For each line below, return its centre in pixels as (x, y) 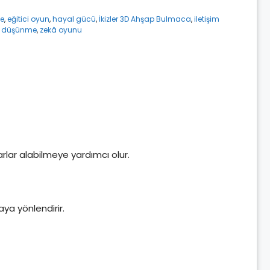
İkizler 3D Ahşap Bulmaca (145, 19)
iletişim (206, 19)
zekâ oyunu (61, 30)
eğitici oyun (28, 19)
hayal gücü (74, 19)
